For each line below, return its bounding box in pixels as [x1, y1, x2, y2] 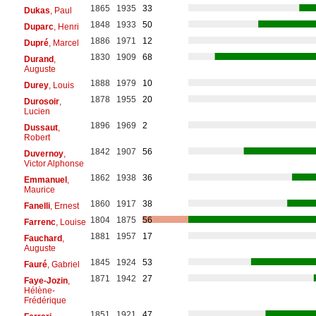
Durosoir [23, 96, 59, 107]
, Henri [53, 21, 79, 32]
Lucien [23, 106, 50, 116]
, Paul [49, 5, 72, 16]
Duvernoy [23, 148, 63, 159]
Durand [23, 54, 54, 64]
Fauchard [23, 233, 62, 243]
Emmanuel [23, 174, 67, 185]
